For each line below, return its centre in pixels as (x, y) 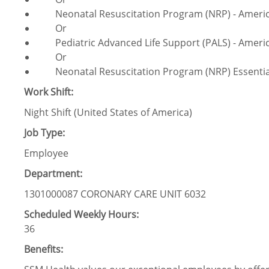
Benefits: (44, 249)
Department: (53, 174)
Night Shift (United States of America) (108, 113)
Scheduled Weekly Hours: (81, 215)
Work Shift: (49, 92)
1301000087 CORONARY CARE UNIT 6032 (115, 194)
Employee (46, 153)
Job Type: (44, 133)
